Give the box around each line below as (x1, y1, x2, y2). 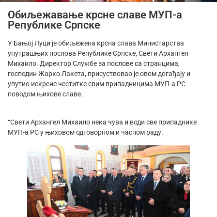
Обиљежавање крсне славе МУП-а (8, 9, 182, 21)
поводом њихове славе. (8, 90, 83, 98)
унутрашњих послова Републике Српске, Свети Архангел (8, 49, 188, 58)
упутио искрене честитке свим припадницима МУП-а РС (8, 80, 186, 88)
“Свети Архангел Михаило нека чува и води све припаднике (8, 118, 197, 126)
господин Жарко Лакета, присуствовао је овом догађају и (8, 70, 190, 78)
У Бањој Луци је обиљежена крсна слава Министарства (8, 39, 184, 47)
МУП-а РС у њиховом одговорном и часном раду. (8, 128, 163, 137)
